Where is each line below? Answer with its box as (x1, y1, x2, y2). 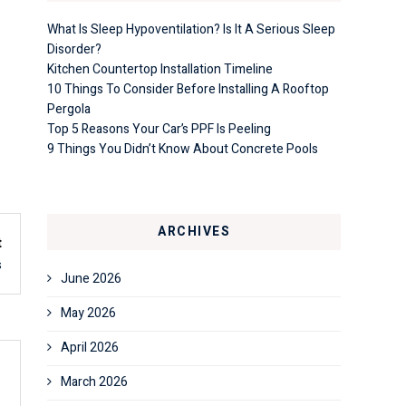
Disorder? (47, 40, 101, 59)
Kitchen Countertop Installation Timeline (47, 60, 273, 79)
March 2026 (61, 372, 128, 391)
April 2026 (61, 338, 119, 357)
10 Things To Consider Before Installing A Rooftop (47, 80, 329, 99)
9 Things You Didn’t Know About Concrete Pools (47, 140, 318, 159)
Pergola (47, 100, 91, 119)
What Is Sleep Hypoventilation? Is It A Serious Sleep (47, 20, 335, 39)
